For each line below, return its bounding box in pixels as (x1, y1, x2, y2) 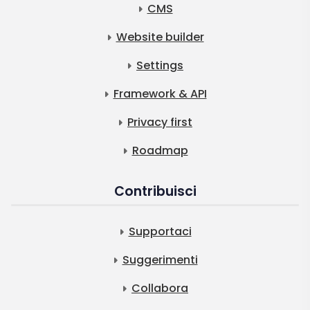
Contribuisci (113, 182, 197, 201)
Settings (136, 57, 183, 73)
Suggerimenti (122, 252, 198, 268)
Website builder (116, 29, 204, 45)
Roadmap (131, 143, 188, 158)
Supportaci (128, 224, 192, 239)
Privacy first (127, 114, 192, 130)
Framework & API (113, 86, 207, 102)
